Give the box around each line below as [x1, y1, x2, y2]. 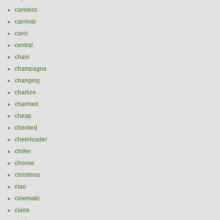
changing [15, 77, 40, 84]
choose [15, 160, 34, 166]
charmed [15, 101, 38, 108]
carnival [15, 18, 36, 25]
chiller [15, 148, 31, 155]
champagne [15, 65, 47, 72]
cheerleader [15, 136, 47, 143]
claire [15, 207, 29, 214]
